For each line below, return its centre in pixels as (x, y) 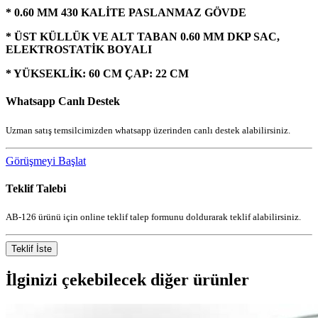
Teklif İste (32, 249)
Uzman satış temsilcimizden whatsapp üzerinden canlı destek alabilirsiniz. (148, 130)
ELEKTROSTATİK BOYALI (79, 50)
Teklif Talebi (36, 188)
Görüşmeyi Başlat (46, 160)
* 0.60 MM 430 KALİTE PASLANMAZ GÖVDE (126, 13)
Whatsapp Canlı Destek (63, 102)
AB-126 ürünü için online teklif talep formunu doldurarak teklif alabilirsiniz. (153, 217)
